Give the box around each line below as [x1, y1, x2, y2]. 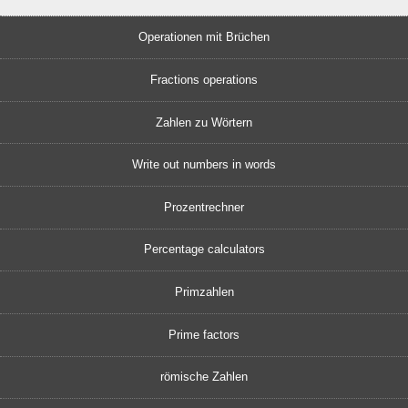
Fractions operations [150, 72, 258, 87]
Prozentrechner [164, 199, 244, 214]
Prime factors [168, 327, 240, 342]
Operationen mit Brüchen [138, 30, 270, 45]
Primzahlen [174, 285, 234, 300]
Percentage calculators [143, 242, 265, 257]
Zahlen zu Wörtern [156, 115, 252, 129]
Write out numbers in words [132, 158, 276, 172]
